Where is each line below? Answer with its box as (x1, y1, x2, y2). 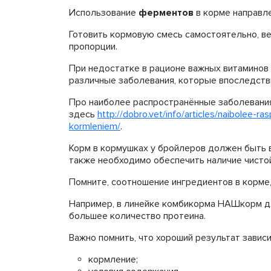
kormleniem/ (69, 120, 120, 132)
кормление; (88, 253, 138, 266)
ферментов (139, 7, 194, 19)
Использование (69, 7, 139, 19)
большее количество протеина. (69, 210, 206, 222)
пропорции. (69, 41, 120, 53)
